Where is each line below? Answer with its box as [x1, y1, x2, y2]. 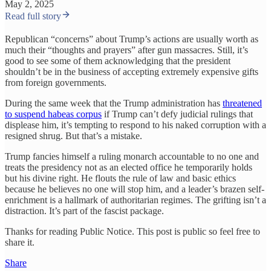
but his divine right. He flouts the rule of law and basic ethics [5, 173, 236, 183]
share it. [5, 237, 34, 247]
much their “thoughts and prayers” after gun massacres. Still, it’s [5, 45, 248, 55]
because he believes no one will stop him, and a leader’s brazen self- [5, 184, 264, 194]
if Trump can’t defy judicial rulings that [102, 109, 253, 119]
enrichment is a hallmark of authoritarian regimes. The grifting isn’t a [5, 195, 266, 205]
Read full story [5, 11, 61, 21]
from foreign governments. [5, 77, 106, 88]
